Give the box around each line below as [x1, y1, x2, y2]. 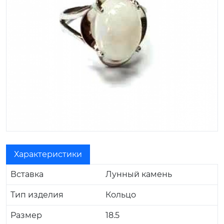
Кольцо [105, 189, 136, 199]
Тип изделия [10, 189, 63, 199]
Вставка [10, 169, 43, 179]
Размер [10, 210, 42, 220]
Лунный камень [105, 169, 172, 179]
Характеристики [14, 149, 82, 159]
